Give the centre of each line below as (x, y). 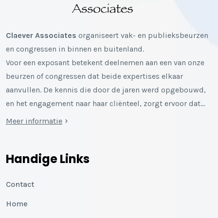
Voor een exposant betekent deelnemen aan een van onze (105, 63)
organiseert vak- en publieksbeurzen (142, 36)
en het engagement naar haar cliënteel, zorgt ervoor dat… (105, 104)
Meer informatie (34, 121)
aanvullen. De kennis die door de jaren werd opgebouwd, (106, 90)
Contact (20, 184)
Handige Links (48, 159)
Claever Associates (41, 36)
